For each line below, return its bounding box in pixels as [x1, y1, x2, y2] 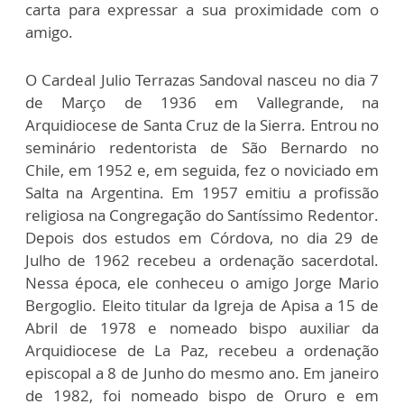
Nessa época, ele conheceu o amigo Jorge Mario [25, 271, 379, 293]
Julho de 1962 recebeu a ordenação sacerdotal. [25, 249, 379, 271]
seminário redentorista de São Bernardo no [25, 136, 379, 158]
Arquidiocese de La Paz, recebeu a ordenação [25, 339, 379, 361]
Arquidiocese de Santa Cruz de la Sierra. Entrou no [25, 114, 379, 135]
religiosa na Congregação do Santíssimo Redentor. [25, 204, 379, 225]
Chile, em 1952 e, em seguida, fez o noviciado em [25, 159, 379, 180]
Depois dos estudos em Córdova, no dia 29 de [25, 226, 379, 248]
